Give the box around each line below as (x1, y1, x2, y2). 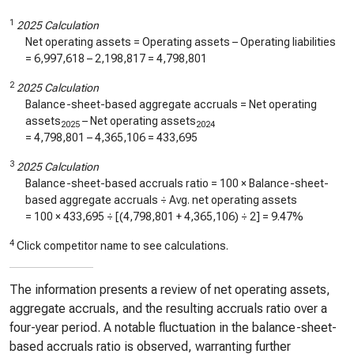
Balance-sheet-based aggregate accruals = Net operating (25, 98, 317, 111)
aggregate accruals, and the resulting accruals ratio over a (9, 301, 327, 316)
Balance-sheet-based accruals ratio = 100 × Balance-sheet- (25, 177, 329, 190)
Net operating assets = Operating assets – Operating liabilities (25, 36, 336, 48)
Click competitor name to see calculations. (14, 239, 228, 252)
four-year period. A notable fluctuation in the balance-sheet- (9, 320, 337, 335)
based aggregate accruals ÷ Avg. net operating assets (25, 194, 297, 206)
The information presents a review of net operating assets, (9, 282, 330, 297)
